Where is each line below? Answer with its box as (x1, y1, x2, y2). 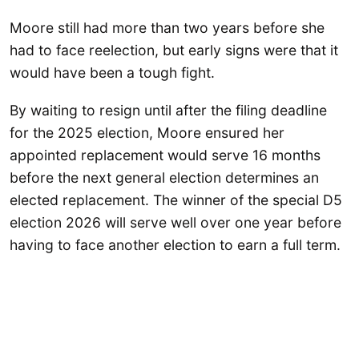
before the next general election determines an (10, 169, 319, 187)
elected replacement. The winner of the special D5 (10, 192, 342, 209)
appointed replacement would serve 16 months (10, 147, 321, 164)
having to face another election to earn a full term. (10, 236, 341, 254)
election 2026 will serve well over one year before (10, 214, 341, 232)
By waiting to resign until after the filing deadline (10, 102, 327, 119)
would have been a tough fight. (10, 63, 215, 81)
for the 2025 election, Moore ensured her (10, 124, 284, 142)
